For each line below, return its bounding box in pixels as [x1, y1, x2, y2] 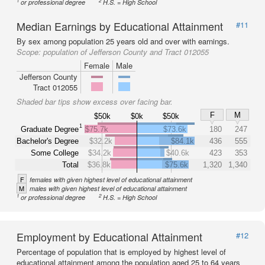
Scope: [17, 46, 43, 57]
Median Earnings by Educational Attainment [17, 18, 223, 34]
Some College [31, 148, 79, 157]
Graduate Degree [21, 124, 79, 134]
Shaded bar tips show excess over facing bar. [17, 96, 173, 107]
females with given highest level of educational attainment [30, 175, 192, 184]
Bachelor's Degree [17, 136, 79, 146]
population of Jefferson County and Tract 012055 [43, 46, 209, 57]
